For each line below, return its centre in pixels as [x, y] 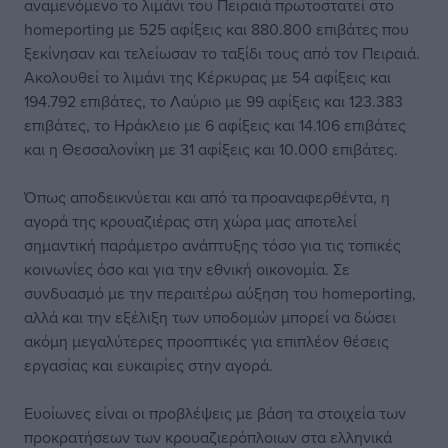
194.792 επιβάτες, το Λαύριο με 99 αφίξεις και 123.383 [213, 101]
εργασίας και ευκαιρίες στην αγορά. [148, 365]
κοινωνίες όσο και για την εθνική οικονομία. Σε [187, 269]
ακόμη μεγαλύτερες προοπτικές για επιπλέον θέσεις [206, 341]
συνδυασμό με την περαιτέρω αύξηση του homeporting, [220, 293]
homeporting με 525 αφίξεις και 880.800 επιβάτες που [216, 29]
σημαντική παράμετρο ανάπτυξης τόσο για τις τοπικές [212, 245]
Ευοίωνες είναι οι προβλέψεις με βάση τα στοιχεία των [215, 413]
